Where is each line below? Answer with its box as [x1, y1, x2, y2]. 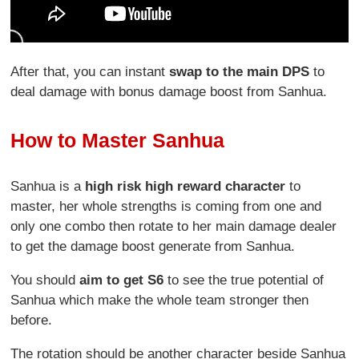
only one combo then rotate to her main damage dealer [10, 218, 337, 234]
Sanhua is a [10, 178, 86, 194]
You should [10, 272, 80, 288]
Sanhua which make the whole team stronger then [10, 292, 309, 308]
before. [10, 312, 53, 328]
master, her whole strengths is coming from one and [10, 198, 322, 214]
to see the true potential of [163, 272, 325, 288]
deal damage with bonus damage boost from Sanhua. [10, 83, 328, 99]
